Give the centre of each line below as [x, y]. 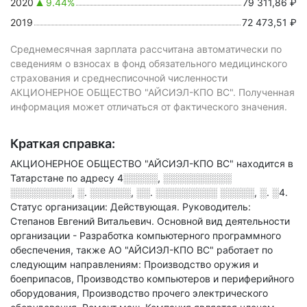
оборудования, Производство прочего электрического [139, 293]
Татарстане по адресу [64, 178]
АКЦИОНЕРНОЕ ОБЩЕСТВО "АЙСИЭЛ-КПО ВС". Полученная [152, 92]
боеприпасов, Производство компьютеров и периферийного [152, 279]
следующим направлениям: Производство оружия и [134, 264]
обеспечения [40, 250]
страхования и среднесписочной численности [119, 78]
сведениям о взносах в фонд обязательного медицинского [149, 63]
